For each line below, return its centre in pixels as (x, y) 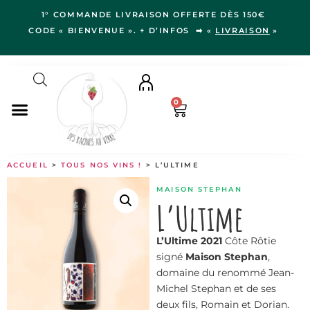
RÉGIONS (46, 176)
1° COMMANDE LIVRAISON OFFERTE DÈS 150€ (155, 15)
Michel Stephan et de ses (217, 288)
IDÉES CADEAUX (64, 219)
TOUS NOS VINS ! (102, 165)
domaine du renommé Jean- (226, 272)
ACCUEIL (28, 165)
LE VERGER (51, 198)
